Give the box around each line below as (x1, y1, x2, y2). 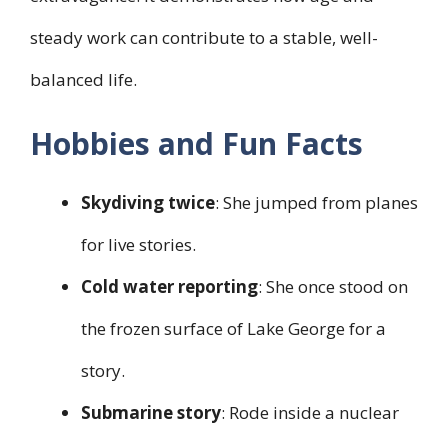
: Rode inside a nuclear (221, 401, 399, 425)
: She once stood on (258, 275, 408, 299)
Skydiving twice (81, 191, 215, 215)
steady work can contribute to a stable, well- (30, 25, 378, 49)
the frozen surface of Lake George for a (81, 317, 386, 341)
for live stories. (81, 233, 196, 257)
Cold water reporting (81, 275, 258, 299)
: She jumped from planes (215, 191, 418, 215)
